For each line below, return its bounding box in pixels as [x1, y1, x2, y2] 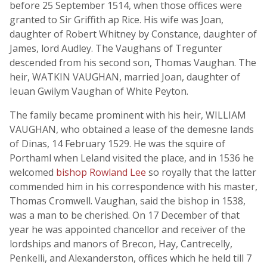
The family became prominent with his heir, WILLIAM [10, 108, 246, 122]
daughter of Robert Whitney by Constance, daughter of [10, 27, 257, 41]
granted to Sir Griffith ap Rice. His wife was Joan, [10, 13, 223, 26]
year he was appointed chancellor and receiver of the [10, 223, 246, 236]
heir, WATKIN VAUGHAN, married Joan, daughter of [10, 70, 240, 83]
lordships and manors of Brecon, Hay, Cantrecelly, [10, 237, 232, 250]
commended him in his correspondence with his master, [10, 180, 257, 193]
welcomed [10, 166, 56, 179]
